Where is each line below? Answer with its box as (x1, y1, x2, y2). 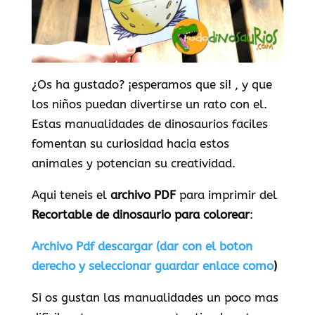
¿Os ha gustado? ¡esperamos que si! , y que (31, 77, 272, 92)
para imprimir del (175, 188, 277, 202)
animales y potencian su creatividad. (31, 156, 236, 171)
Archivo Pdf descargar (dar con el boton (31, 239, 252, 254)
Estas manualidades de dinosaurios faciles (31, 117, 268, 131)
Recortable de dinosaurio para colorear (31, 207, 250, 222)
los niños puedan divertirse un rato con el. (31, 97, 267, 112)
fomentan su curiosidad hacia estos (31, 136, 229, 151)
